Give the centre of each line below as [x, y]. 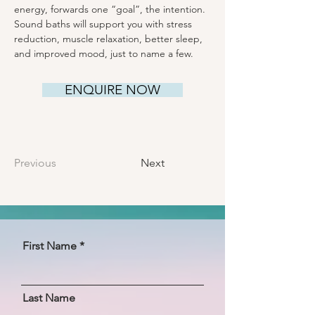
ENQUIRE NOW [112, 90]
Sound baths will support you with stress [104, 24]
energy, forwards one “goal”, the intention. [111, 9]
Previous [35, 163]
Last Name [49, 298]
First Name [50, 246]
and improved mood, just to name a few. [104, 53]
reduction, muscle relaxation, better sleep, [110, 39]
